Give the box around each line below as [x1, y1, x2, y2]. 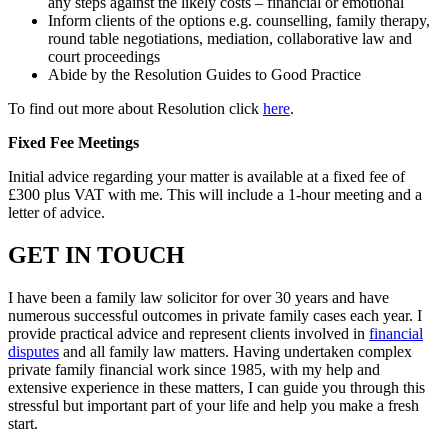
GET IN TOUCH [8, 242, 185, 269]
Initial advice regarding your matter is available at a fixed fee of [8, 168, 405, 186]
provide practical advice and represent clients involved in [8, 325, 369, 342]
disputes [8, 343, 59, 360]
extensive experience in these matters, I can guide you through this [8, 379, 425, 396]
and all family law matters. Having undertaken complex [59, 343, 412, 360]
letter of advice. [8, 204, 105, 222]
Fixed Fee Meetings [8, 134, 139, 152]
